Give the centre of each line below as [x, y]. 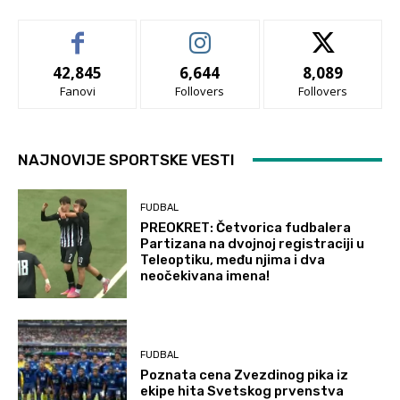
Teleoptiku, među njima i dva [233, 260]
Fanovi [77, 91]
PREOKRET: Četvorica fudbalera [246, 228]
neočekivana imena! [205, 276]
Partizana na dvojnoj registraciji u [253, 244]
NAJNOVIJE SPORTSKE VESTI [126, 159]
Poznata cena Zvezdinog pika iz [245, 375]
